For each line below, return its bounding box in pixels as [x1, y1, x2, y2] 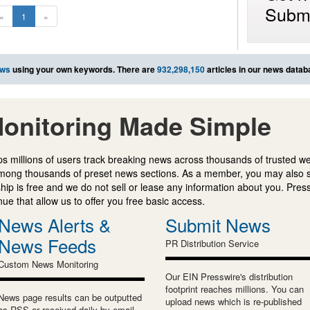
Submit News [165, 211, 271, 237]
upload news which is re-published [165, 294, 302, 308]
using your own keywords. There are [10, 62, 157, 75]
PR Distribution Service [165, 236, 259, 250]
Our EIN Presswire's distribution [165, 269, 293, 283]
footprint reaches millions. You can [165, 282, 304, 295]
